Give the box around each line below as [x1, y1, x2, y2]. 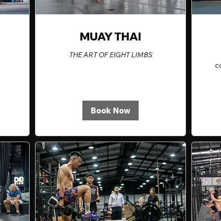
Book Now [91, 105, 130, 115]
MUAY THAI [80, 29, 141, 43]
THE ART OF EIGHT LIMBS [69, 50, 152, 59]
